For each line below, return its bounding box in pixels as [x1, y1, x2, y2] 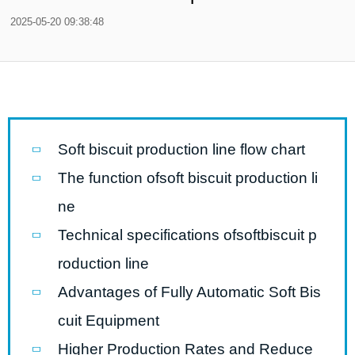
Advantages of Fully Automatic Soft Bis [58, 284, 321, 300]
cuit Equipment [58, 312, 159, 329]
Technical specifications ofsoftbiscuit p [58, 227, 317, 243]
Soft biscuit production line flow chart [58, 141, 305, 158]
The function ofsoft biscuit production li [58, 170, 318, 186]
